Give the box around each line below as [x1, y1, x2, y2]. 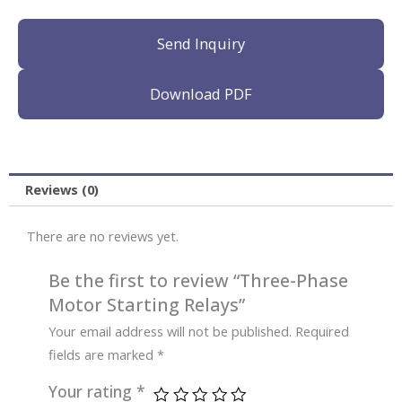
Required [295, 322, 350, 341]
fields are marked [48, 345, 158, 364]
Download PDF [150, 83, 252, 104]
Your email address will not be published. [48, 322, 293, 341]
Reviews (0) [24, 180, 99, 199]
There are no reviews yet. [27, 227, 179, 246]
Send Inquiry [157, 32, 245, 54]
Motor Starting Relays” [48, 293, 246, 318]
